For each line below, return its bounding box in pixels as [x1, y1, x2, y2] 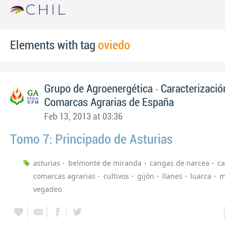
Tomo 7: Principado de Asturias [10, 133, 173, 147]
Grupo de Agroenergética [44, 83, 155, 95]
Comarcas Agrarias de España [44, 96, 174, 108]
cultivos [103, 171, 129, 181]
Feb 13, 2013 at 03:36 [44, 112, 123, 122]
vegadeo [33, 184, 62, 194]
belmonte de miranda [68, 158, 142, 168]
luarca [190, 171, 211, 181]
